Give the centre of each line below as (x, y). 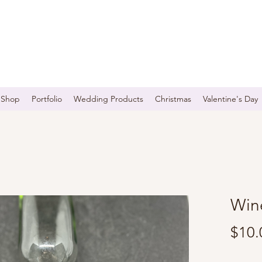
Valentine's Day (230, 99)
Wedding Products (108, 99)
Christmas (173, 99)
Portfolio (47, 99)
